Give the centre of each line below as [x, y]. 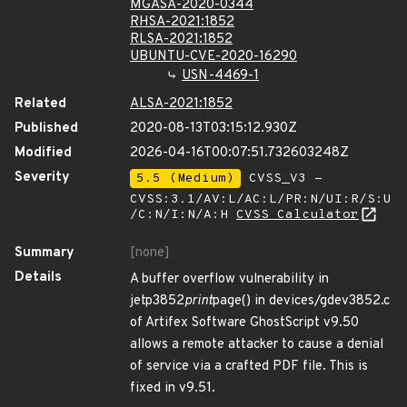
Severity [42, 178]
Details [38, 278]
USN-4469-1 [220, 76]
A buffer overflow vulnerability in [229, 279]
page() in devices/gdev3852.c [301, 301]
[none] [150, 253]
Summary [45, 253]
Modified [43, 153]
